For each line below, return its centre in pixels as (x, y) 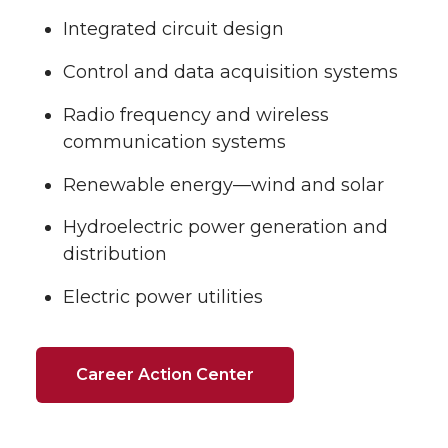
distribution (115, 254)
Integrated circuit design (173, 29)
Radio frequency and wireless (196, 114)
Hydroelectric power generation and (225, 227)
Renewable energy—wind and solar (223, 184)
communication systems (174, 141)
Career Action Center (165, 375)
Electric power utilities (163, 297)
